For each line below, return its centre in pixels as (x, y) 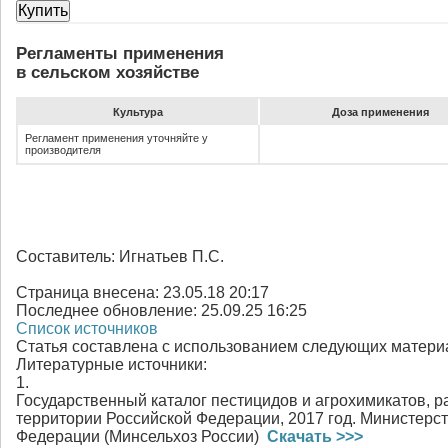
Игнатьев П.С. (171, 256)
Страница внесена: (89, 292)
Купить (43, 10)
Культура (138, 112)
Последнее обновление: (108, 310)
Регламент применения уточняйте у (116, 138)
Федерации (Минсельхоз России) (141, 436)
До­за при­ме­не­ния (380, 112)
